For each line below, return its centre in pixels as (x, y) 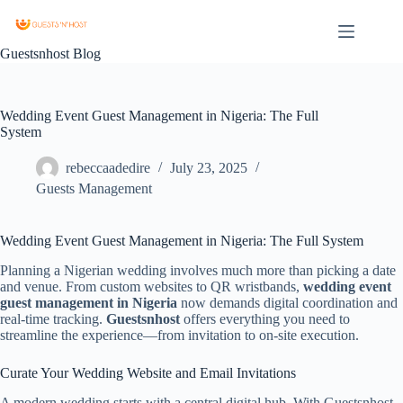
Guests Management (94, 188)
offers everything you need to (265, 318)
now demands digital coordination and (287, 302)
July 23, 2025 (209, 168)
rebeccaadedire (108, 168)
